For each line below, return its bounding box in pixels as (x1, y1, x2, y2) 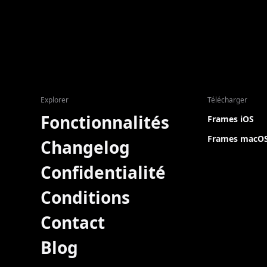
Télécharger (207, 95, 247, 105)
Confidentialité (41, 161, 166, 184)
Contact (41, 211, 105, 234)
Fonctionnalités (41, 111, 169, 133)
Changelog (41, 136, 130, 159)
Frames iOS (207, 113, 254, 125)
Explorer (41, 95, 69, 105)
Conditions (41, 186, 130, 209)
